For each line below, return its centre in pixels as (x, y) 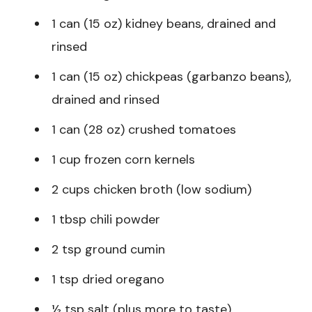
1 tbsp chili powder (106, 220)
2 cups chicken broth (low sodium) (151, 190)
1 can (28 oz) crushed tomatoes (144, 130)
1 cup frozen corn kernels (123, 160)
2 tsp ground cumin (108, 250)
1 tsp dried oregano (108, 280)
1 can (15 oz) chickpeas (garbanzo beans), (171, 77)
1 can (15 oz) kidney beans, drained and (164, 24)
